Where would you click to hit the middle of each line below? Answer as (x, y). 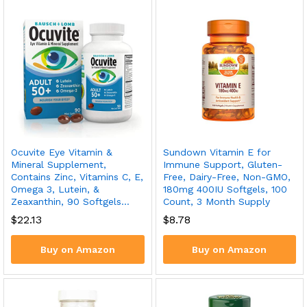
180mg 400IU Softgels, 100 (225, 189)
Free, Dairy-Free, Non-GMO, (226, 176)
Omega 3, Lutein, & (55, 189)
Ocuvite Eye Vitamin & (62, 152)
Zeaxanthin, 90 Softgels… (70, 201)
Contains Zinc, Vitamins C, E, (77, 176)
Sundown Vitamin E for (217, 152)
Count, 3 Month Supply (216, 201)
